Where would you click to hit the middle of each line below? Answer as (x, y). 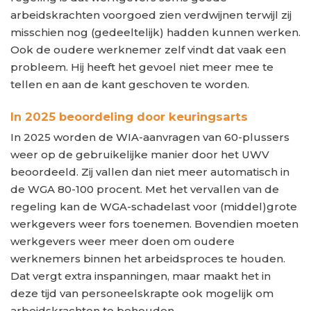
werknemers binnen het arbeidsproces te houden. (148, 258)
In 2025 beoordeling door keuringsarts (129, 116)
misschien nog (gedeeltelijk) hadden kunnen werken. (155, 33)
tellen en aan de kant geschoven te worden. (130, 85)
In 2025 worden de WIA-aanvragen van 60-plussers (150, 137)
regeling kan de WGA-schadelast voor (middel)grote (154, 206)
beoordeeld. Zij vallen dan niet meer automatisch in (150, 171)
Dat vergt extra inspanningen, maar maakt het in (141, 276)
